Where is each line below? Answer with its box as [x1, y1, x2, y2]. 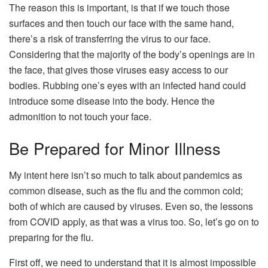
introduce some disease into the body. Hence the [9, 93, 215, 108]
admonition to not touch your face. [9, 109, 151, 123]
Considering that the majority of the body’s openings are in [9, 47, 255, 61]
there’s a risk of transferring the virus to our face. [9, 31, 211, 45]
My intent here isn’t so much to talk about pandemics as [9, 168, 242, 182]
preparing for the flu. [9, 230, 93, 245]
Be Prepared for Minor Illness [9, 136, 221, 160]
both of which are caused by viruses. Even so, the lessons [9, 199, 253, 214]
